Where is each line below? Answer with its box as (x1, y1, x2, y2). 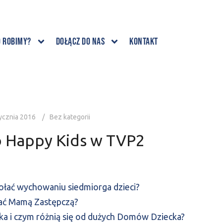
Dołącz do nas (55, 36, 105, 48)
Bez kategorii (50, 113, 90, 121)
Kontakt (129, 36, 158, 48)
